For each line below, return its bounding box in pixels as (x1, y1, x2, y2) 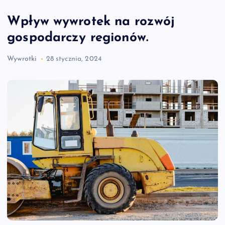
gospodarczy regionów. (7, 31, 149, 45)
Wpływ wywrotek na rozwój (7, 15, 175, 29)
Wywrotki (7, 55, 37, 63)
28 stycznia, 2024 (46, 55, 101, 63)
